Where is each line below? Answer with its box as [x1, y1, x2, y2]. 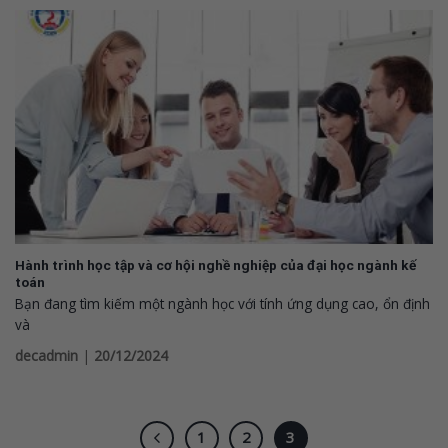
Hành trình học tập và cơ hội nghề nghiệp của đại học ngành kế [15, 256, 416, 273]
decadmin [15, 346, 78, 366]
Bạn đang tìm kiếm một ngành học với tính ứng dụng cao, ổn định [15, 294, 430, 314]
